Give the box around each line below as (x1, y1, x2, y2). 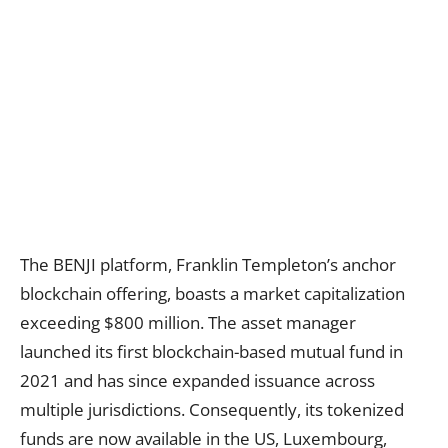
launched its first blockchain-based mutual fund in (20, 340, 403, 363)
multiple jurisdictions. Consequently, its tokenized (20, 398, 404, 421)
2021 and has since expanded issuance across (20, 369, 375, 392)
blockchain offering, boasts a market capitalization (20, 282, 405, 305)
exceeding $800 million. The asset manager (20, 311, 356, 334)
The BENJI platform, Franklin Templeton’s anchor (20, 253, 396, 276)
